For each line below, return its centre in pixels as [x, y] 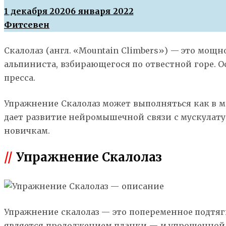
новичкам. [27, 130]
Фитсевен [27, 24]
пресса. [20, 77]
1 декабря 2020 [38, 11]
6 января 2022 [102, 11]
